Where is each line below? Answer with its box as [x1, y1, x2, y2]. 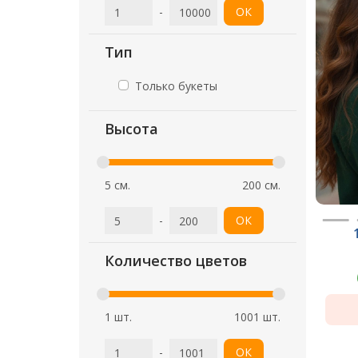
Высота [105, 119, 158, 138]
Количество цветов [105, 251, 247, 270]
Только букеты [135, 78, 217, 93]
